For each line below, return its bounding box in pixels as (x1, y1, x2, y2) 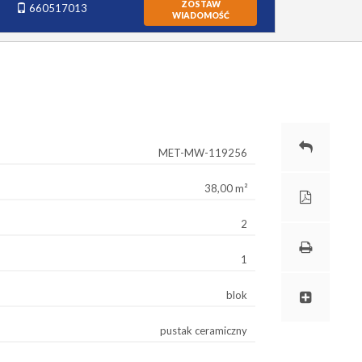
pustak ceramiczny (160, 324, 247, 337)
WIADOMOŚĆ (171, 10, 229, 20)
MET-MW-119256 (158, 146, 247, 159)
